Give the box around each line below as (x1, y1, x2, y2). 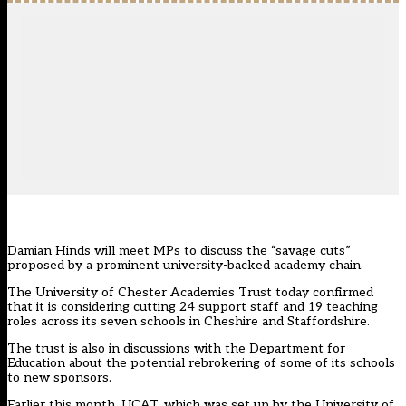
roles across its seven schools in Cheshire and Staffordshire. (7, 314, 370, 330)
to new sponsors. (7, 370, 111, 386)
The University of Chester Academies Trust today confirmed (7, 285, 373, 301)
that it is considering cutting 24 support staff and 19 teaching (7, 299, 378, 315)
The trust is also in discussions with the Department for (7, 341, 345, 357)
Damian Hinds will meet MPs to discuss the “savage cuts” (7, 243, 351, 259)
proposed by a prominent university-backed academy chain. (7, 257, 363, 274)
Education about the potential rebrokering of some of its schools (7, 355, 395, 372)
